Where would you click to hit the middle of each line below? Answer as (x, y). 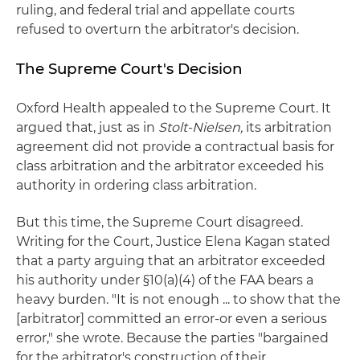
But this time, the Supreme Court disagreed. (160, 222)
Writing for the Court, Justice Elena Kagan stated (173, 241)
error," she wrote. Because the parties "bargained (172, 338)
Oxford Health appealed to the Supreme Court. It (174, 108)
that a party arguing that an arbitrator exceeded (171, 261)
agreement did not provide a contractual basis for (175, 147)
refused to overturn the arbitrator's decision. (157, 29)
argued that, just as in (87, 127)
